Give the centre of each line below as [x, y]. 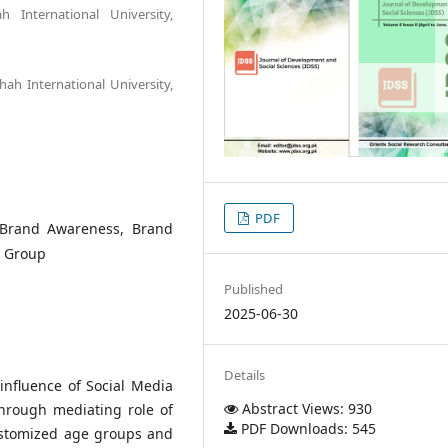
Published [254, 288]
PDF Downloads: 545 [307, 428]
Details [245, 374]
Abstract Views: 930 [305, 408]
